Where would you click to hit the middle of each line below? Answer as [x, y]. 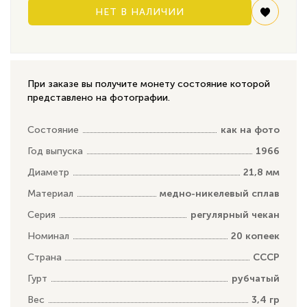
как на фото [250, 130]
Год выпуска [55, 151]
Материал [50, 193]
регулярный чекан [235, 214]
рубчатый [256, 278]
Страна [45, 257]
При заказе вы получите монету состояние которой [149, 84]
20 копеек [255, 236]
